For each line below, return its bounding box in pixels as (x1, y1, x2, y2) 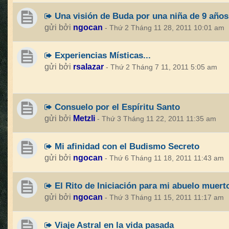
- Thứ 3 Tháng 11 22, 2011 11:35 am (97, 115, 216, 123)
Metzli (73, 114, 95, 123)
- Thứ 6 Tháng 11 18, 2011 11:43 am (105, 154, 224, 162)
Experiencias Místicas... (52, 50, 151, 60)
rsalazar (73, 62, 104, 71)
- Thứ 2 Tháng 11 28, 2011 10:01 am (105, 24, 224, 32)
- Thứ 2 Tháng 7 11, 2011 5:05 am (106, 63, 217, 71)
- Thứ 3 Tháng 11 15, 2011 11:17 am (105, 194, 224, 201)
